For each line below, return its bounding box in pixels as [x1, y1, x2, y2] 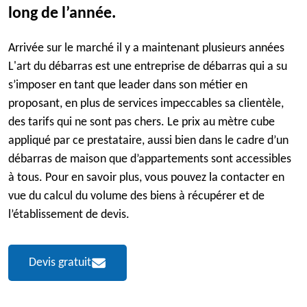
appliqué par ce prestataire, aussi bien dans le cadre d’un [8, 134, 288, 147]
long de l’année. [8, 5, 116, 22]
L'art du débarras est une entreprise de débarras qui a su [8, 60, 287, 73]
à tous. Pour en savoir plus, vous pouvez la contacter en [8, 171, 284, 184]
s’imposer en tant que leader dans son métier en [8, 79, 247, 92]
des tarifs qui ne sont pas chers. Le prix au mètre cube [8, 116, 275, 129]
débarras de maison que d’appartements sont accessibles [8, 153, 291, 166]
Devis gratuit [29, 256, 91, 269]
